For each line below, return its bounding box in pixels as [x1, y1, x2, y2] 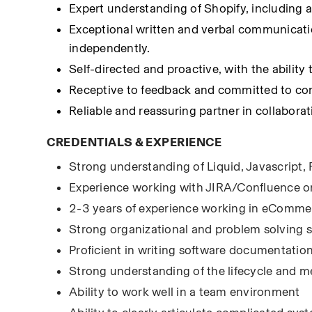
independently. [69, 41, 150, 55]
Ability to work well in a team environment [69, 285, 300, 299]
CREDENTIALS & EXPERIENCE [47, 135, 222, 149]
